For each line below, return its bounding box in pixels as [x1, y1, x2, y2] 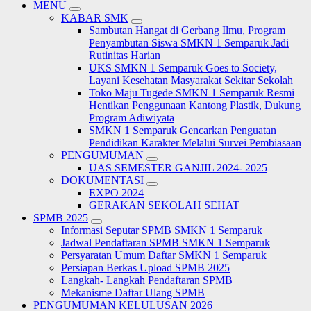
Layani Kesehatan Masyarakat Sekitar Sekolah [89, 74, 293, 87]
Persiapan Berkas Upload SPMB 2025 [61, 262, 230, 274]
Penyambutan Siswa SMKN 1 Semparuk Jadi [89, 37, 289, 49]
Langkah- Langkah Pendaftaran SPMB [61, 274, 233, 287]
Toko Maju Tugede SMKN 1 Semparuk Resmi [89, 87, 294, 99]
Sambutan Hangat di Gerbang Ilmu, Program [89, 24, 285, 37]
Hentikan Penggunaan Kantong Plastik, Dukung [89, 99, 301, 112]
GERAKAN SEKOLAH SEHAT [89, 199, 239, 212]
